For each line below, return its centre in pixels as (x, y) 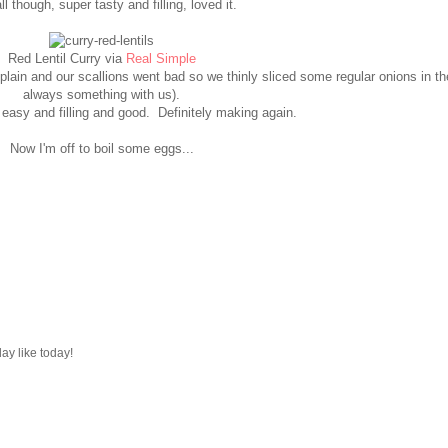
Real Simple (160, 58)
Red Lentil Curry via (66, 58)
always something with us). (101, 94)
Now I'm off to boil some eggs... (101, 148)
